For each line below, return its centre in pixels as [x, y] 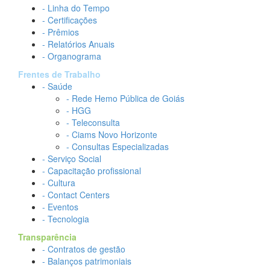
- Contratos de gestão [84, 249]
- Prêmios [61, 32]
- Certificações [70, 20]
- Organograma [72, 56]
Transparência [47, 237]
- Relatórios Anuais [78, 44]
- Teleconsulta [93, 123]
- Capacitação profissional [92, 171]
